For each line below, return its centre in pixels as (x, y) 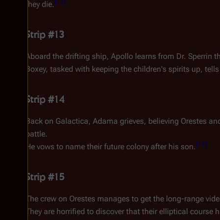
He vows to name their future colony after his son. (111, 147)
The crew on (47, 199)
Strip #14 (45, 99)
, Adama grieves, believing (135, 121)
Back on (41, 121)
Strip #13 (45, 34)
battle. (37, 134)
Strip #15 (45, 177)
